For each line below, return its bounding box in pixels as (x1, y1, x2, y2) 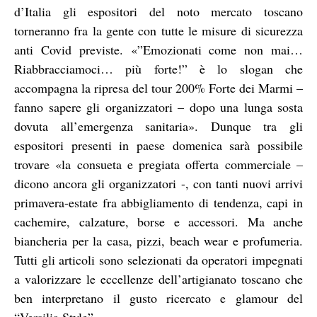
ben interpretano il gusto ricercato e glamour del (14, 289, 303, 306)
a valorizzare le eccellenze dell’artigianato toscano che (14, 270, 303, 287)
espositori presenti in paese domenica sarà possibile (14, 136, 303, 154)
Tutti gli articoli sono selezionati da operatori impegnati (14, 250, 303, 268)
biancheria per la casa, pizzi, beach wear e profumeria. (14, 231, 303, 249)
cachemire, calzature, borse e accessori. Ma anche (14, 212, 303, 230)
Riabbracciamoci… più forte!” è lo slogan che (14, 59, 303, 77)
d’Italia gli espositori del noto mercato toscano (14, 2, 303, 20)
